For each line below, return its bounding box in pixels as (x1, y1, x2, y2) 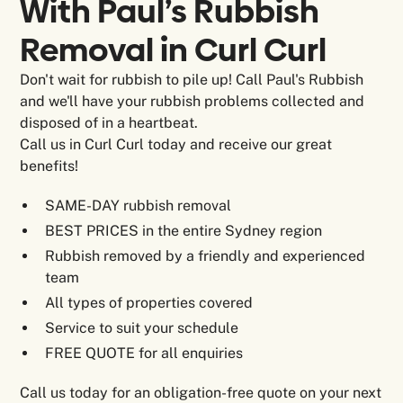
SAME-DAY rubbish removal (45, 197, 232, 215)
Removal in (20, 28, 195, 73)
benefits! (20, 157, 79, 175)
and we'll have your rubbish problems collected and (20, 93, 365, 111)
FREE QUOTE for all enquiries (45, 345, 244, 363)
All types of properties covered (45, 294, 254, 312)
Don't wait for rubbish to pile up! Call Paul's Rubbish (20, 71, 364, 89)
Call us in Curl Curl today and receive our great (20, 136, 333, 154)
